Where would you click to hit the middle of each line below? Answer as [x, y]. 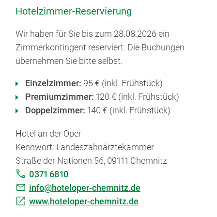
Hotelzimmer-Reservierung [74, 11]
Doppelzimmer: [55, 110]
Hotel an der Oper [48, 133]
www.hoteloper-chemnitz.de [84, 201]
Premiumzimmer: [60, 97]
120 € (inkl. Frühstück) [137, 97]
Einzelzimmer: [53, 83]
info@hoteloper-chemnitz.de [85, 188]
